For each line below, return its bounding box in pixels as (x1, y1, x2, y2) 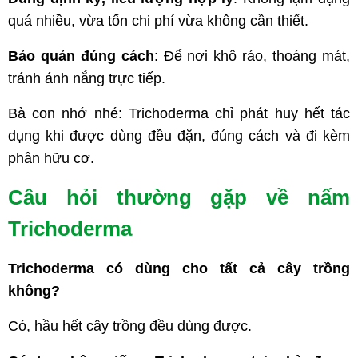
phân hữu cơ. (8, 150, 94, 167)
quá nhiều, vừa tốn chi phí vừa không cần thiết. (8, 13, 308, 30)
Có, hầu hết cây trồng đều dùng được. (8, 318, 252, 335)
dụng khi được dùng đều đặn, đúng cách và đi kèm (8, 128, 350, 145)
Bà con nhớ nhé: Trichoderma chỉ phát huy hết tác (8, 105, 350, 122)
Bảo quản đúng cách (8, 48, 154, 65)
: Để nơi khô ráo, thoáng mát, (153, 48, 351, 65)
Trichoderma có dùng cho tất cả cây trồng (8, 261, 350, 277)
